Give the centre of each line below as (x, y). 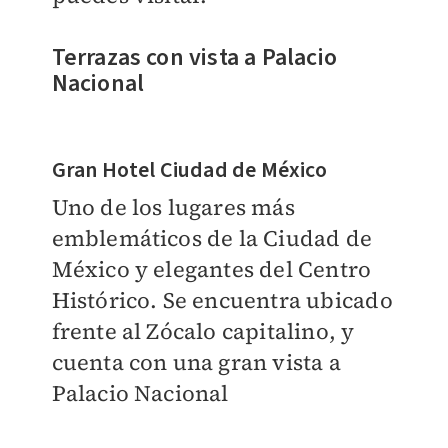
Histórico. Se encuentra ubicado (222, 300)
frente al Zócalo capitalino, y (203, 331)
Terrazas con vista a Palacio (194, 58)
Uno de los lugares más (173, 207)
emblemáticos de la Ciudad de (212, 238)
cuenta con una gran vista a (196, 362)
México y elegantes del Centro (211, 269)
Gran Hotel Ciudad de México (189, 170)
